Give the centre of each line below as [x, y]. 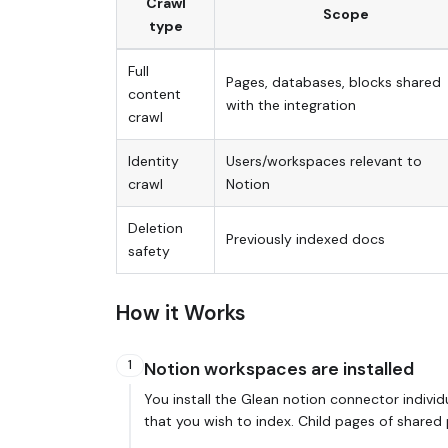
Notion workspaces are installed [279, 369]
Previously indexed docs [305, 238]
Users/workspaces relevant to [323, 160]
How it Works [181, 312]
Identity [153, 160]
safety [148, 250]
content [154, 93]
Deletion [155, 227]
